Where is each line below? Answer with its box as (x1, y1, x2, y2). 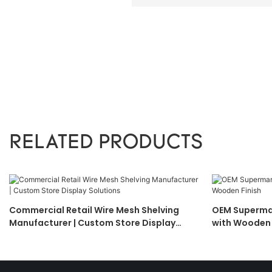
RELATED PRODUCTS (9, 133, 203, 153)
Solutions (9, 229, 52, 242)
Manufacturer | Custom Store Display (9, 217, 175, 229)
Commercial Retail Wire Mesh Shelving (9, 204, 179, 217)
